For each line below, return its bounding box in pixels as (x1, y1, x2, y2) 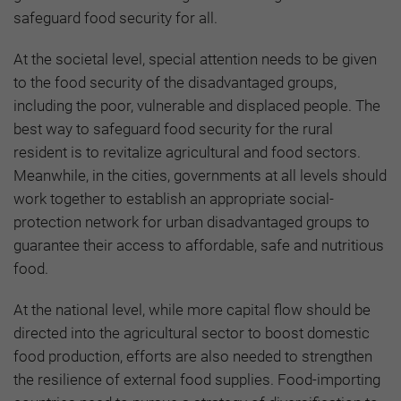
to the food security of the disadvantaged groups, (13, 73, 337, 91)
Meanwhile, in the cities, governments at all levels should (13, 166, 387, 184)
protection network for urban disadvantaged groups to (13, 212, 370, 231)
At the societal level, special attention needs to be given (13, 49, 377, 68)
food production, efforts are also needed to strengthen (13, 346, 372, 365)
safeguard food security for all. (13, 8, 218, 27)
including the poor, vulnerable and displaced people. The (13, 96, 380, 115)
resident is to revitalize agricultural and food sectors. (13, 142, 361, 161)
